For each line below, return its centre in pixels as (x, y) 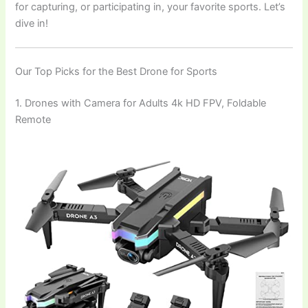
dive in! (32, 23)
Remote (33, 119)
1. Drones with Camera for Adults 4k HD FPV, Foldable (141, 103)
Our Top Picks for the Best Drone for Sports (117, 71)
